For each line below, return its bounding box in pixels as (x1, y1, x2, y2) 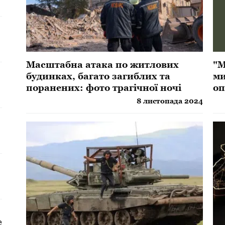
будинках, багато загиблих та (26, 70, 171, 81)
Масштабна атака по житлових (26, 59, 179, 70)
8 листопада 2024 (137, 96, 203, 105)
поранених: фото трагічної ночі (26, 82, 182, 93)
